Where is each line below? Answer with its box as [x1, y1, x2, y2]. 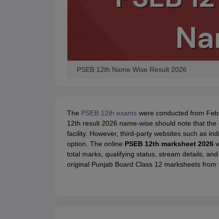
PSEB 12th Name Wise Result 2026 [76, 66, 187, 74]
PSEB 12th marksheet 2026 [124, 140, 214, 148]
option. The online [66, 140, 125, 148]
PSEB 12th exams [81, 109, 137, 117]
